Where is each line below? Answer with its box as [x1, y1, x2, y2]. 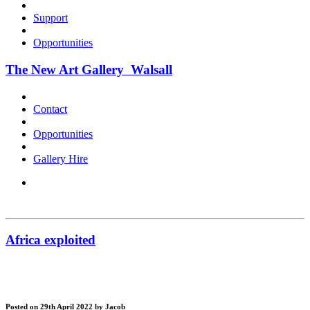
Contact [33, 102, 67, 115]
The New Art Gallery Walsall [6, 62, 172, 77]
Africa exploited [6, 232, 95, 247]
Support [33, 12, 68, 24]
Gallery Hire [33, 152, 88, 165]
